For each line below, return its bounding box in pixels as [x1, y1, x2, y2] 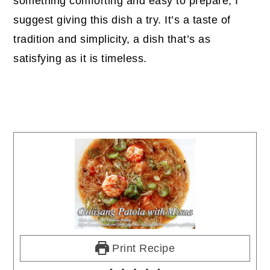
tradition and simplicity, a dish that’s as [13, 33, 211, 45]
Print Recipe [108, 242, 175, 254]
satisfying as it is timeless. [13, 52, 147, 64]
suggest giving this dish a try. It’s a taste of [13, 13, 231, 26]
